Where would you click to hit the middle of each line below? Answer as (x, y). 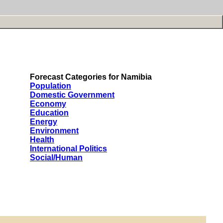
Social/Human (56, 158)
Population (51, 86)
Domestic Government (72, 95)
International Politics (68, 149)
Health (42, 140)
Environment (54, 131)
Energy (44, 122)
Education (49, 113)
